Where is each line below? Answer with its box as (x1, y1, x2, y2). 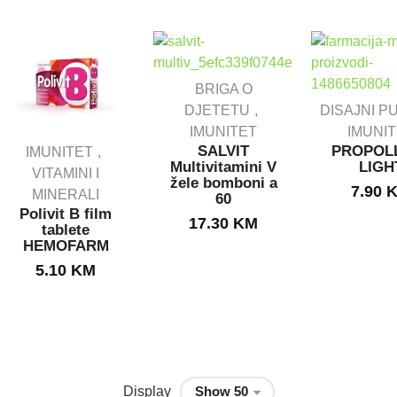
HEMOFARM (22, 237, 109, 254)
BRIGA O (194, 82, 253, 97)
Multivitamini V (170, 159, 276, 175)
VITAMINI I (32, 165, 99, 181)
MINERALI (32, 186, 99, 202)
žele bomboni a (169, 175, 277, 191)
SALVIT (198, 143, 249, 160)
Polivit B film (19, 205, 112, 222)
